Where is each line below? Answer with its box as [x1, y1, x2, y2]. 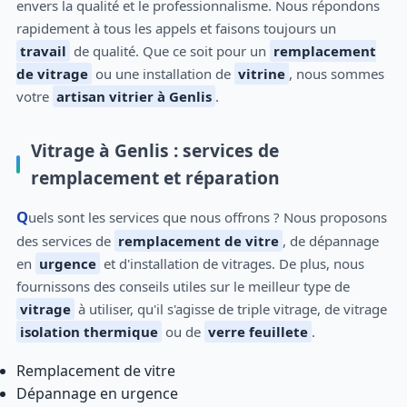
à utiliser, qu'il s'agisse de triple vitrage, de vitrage [74, 299, 387, 318]
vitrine [237, 65, 285, 84]
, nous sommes [288, 65, 384, 84]
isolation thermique [19, 322, 158, 341]
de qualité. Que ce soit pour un [69, 42, 270, 61]
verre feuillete [207, 322, 308, 341]
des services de [15, 231, 114, 250]
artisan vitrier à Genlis [55, 87, 212, 106]
